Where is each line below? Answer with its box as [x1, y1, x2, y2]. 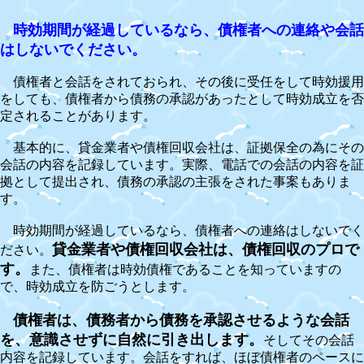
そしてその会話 [263, 333, 354, 347]
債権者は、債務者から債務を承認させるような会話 [13, 312, 349, 328]
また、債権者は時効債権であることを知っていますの [29, 262, 341, 276]
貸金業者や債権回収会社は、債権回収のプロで [52, 241, 359, 258]
